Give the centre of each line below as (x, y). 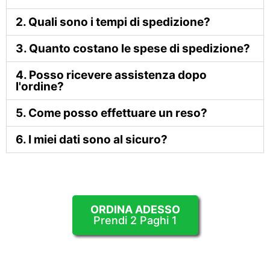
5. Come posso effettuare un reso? (111, 113)
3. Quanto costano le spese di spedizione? (133, 49)
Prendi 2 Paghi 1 (135, 221)
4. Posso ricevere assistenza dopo (111, 75)
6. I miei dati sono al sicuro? (92, 140)
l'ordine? (40, 87)
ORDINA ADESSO (135, 210)
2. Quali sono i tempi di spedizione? (113, 22)
